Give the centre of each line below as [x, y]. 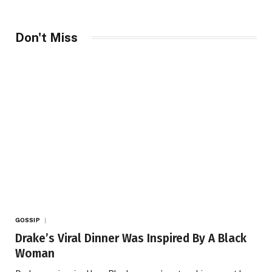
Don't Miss [46, 37]
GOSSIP [28, 219]
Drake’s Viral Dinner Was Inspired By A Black [131, 238]
